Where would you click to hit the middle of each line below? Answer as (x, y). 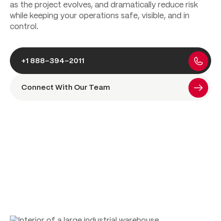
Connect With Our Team (66, 88)
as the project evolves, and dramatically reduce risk (104, 5)
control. (24, 27)
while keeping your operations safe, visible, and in (100, 16)
